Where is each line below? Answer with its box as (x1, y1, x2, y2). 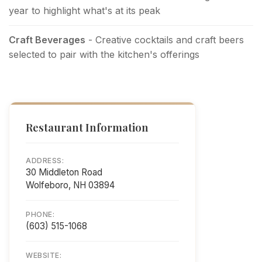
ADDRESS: (26, 156, 64, 165)
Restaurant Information (26, 119, 149, 135)
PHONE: (26, 209, 54, 219)
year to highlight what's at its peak (9, 4, 160, 16)
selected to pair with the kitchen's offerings (9, 48, 199, 60)
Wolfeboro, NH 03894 (26, 179, 115, 191)
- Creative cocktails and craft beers (85, 33, 244, 46)
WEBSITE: (26, 250, 61, 260)
